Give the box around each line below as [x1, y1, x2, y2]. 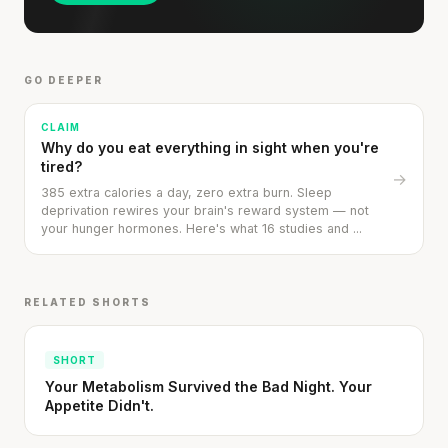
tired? [41, 158, 83, 176]
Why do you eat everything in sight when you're [41, 139, 379, 157]
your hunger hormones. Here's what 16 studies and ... [41, 221, 362, 237]
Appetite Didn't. [45, 397, 154, 415]
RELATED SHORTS [24, 296, 151, 309]
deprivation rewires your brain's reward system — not [41, 203, 369, 219]
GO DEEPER [24, 74, 103, 87]
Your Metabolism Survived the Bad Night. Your [45, 378, 372, 396]
